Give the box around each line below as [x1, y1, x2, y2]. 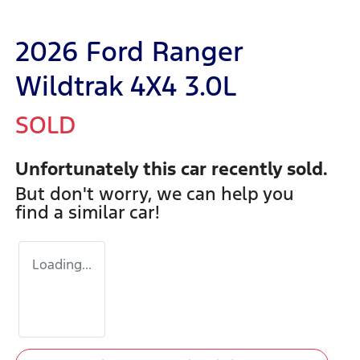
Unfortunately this [15, 157, 181, 181]
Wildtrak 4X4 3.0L [15, 69, 236, 104]
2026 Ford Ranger [15, 35, 243, 70]
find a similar [15, 201, 129, 224]
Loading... [32, 256, 92, 274]
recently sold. [207, 157, 328, 181]
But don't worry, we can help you [15, 182, 294, 206]
